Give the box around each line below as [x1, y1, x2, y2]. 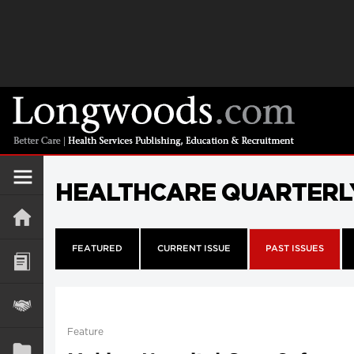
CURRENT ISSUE [157, 245, 231, 253]
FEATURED [72, 245, 122, 253]
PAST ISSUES [265, 245, 324, 253]
